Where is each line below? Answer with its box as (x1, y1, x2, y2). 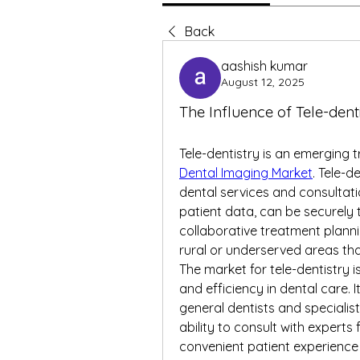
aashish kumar (221, 58, 308, 74)
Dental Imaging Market (179, 165, 313, 181)
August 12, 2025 (221, 75, 305, 89)
